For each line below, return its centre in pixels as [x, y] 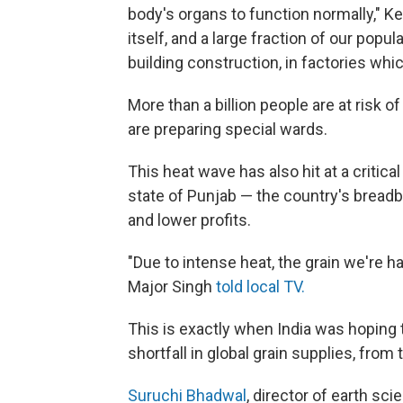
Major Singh [172, 287]
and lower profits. [189, 220]
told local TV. [260, 287]
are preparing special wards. [228, 129]
